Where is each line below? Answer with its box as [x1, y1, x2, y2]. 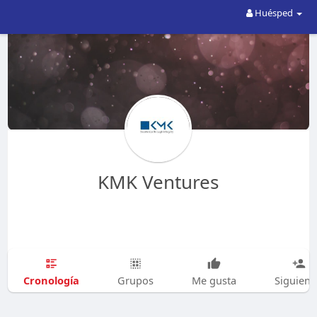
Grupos [117, 273, 154, 287]
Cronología [23, 272, 79, 287]
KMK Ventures [98, 169, 219, 195]
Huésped [253, 6, 296, 19]
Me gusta [191, 273, 236, 287]
